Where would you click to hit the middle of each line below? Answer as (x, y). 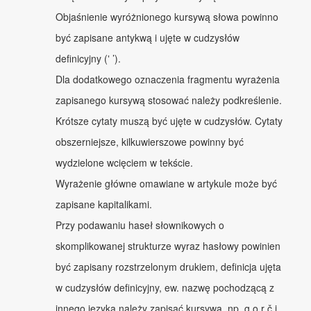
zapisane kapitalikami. (104, 204)
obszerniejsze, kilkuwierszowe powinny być (150, 141)
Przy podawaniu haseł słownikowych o (140, 225)
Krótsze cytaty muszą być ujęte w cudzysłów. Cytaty (169, 120)
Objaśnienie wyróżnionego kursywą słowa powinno (167, 16)
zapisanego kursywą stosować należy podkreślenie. (169, 100)
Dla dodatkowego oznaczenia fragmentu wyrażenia (168, 79)
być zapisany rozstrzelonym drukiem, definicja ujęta (168, 266)
